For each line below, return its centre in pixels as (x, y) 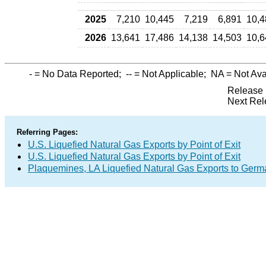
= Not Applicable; (171, 74)
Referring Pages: (47, 132)
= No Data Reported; (79, 74)
